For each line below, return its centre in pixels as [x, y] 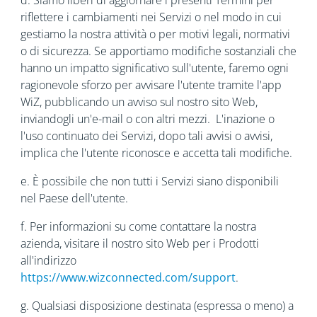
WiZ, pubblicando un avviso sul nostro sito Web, [139, 102]
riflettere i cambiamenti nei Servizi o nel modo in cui [151, 17]
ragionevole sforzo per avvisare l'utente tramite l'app [151, 85]
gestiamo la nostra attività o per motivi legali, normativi [155, 34]
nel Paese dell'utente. [74, 198]
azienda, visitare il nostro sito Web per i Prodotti [139, 243]
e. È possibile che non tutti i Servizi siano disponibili [149, 181]
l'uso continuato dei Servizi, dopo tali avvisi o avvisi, [146, 136]
